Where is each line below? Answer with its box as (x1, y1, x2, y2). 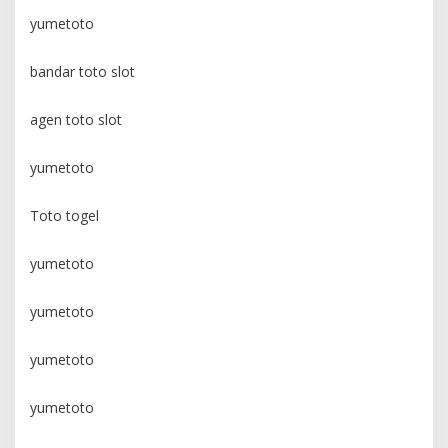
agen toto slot (30, 110, 122, 130)
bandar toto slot (30, 62, 135, 82)
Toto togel (30, 206, 99, 226)
